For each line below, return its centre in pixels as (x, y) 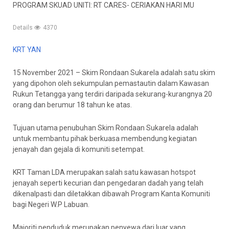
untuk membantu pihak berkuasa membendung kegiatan (105, 139)
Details (24, 28)
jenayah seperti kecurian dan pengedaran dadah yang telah (108, 183)
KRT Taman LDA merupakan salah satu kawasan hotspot (104, 172)
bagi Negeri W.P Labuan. (51, 204)
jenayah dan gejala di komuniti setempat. (79, 149)
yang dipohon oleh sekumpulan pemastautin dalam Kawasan (111, 83)
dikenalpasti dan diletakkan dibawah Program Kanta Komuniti (111, 194)
